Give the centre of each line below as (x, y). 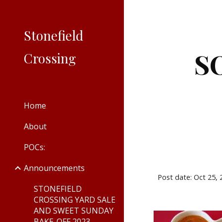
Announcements (54, 168)
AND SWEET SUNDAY (74, 211)
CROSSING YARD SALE (75, 200)
